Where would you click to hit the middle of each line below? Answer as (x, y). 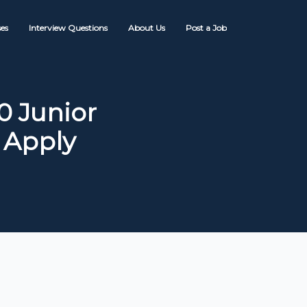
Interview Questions (68, 28)
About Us (147, 28)
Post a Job (206, 28)
